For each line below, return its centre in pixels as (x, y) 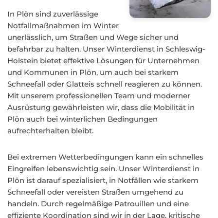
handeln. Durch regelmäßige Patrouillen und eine (98, 204)
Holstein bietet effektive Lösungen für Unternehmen (103, 61)
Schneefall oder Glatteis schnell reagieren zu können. (105, 84)
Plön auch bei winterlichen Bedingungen (82, 119)
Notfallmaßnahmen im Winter (63, 26)
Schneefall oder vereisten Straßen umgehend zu (95, 192)
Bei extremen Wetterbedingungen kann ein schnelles (105, 157)
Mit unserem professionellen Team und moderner (99, 96)
